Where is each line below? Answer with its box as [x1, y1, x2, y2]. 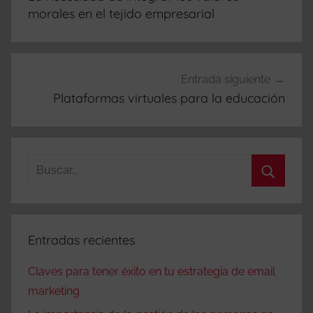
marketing [28, 284, 80, 298]
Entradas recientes [28, 231, 135, 248]
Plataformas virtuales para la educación [53, 89, 285, 106]
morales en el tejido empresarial [28, 6, 214, 22]
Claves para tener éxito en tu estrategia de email [28, 264, 275, 278]
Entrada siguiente [181, 72, 270, 86]
